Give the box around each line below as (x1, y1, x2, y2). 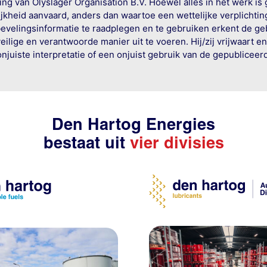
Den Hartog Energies (52, 114, 215, 135)
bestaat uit (43, 133, 130, 153)
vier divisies (129, 133, 224, 153)
